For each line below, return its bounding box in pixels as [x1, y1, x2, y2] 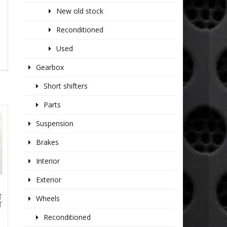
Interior [36, 156, 60, 166]
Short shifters [44, 81, 88, 91]
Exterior [36, 175, 62, 185]
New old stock [56, 6, 104, 16]
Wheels [36, 194, 60, 204]
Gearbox [36, 62, 64, 72]
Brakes [36, 137, 59, 147]
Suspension [36, 119, 74, 129]
